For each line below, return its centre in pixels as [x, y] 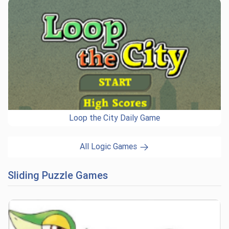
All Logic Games [109, 146]
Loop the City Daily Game [114, 118]
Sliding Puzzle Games [58, 175]
